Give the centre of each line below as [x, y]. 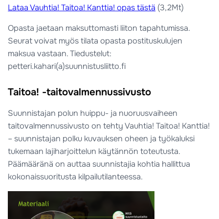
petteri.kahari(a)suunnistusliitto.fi [67, 66]
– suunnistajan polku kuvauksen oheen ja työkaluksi [101, 139]
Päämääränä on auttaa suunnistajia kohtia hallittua [99, 164]
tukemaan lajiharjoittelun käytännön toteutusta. [94, 152]
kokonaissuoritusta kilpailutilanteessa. [76, 177]
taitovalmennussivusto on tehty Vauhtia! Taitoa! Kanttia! [109, 126]
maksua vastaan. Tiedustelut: [60, 54]
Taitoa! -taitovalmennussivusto [80, 92]
